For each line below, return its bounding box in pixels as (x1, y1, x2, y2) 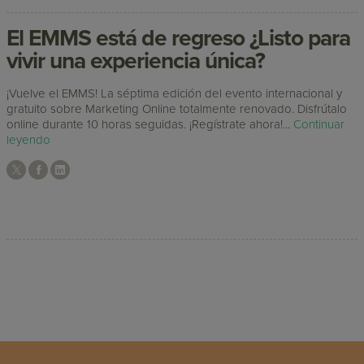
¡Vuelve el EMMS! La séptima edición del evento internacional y (6, 85, 343, 101)
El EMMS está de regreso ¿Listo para (6, 24, 351, 53)
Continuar (293, 116, 345, 132)
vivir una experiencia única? (6, 47, 266, 76)
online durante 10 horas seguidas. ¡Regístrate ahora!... (6, 116, 294, 132)
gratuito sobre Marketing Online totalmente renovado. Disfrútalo (6, 101, 348, 116)
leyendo (6, 132, 51, 147)
